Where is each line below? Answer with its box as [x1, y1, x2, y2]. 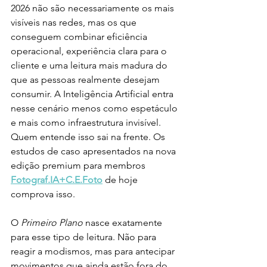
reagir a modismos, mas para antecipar [11, 245, 177, 257]
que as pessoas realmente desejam [11, 73, 162, 85]
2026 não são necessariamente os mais [11, 2, 176, 14]
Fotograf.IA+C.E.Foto [11, 173, 103, 185]
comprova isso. [11, 188, 77, 200]
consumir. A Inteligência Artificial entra [11, 88, 176, 100]
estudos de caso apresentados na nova [11, 145, 178, 157]
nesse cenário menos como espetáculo [11, 102, 180, 114]
